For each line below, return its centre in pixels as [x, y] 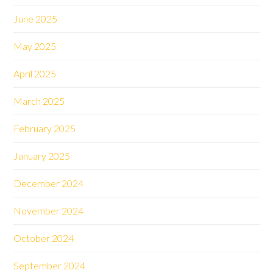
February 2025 [45, 128]
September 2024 [50, 265]
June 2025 [36, 19]
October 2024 [44, 238]
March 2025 [39, 101]
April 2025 [35, 73]
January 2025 [42, 156]
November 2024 [49, 211]
